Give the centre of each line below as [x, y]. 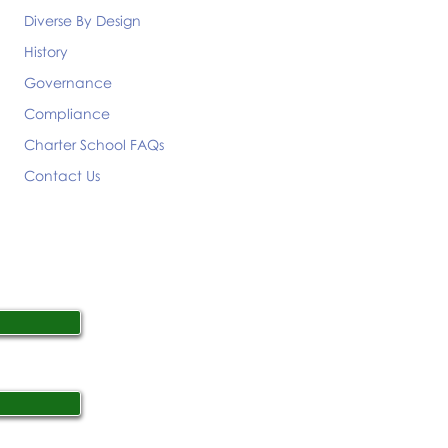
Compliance [67, 113]
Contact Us [62, 175]
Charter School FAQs [94, 144]
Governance [68, 82]
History [46, 51]
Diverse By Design [82, 20]
